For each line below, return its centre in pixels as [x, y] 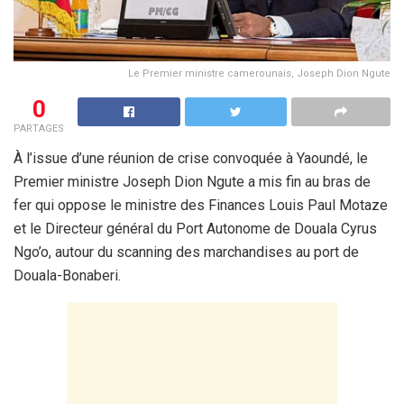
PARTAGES [39, 128]
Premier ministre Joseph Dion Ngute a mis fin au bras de [192, 181]
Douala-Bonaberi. [67, 275]
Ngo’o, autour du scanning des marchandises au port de [186, 252]
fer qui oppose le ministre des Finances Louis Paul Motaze [201, 205]
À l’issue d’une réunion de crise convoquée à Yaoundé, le [191, 158]
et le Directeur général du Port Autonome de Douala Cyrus [195, 228]
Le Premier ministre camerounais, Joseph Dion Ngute [259, 73]
